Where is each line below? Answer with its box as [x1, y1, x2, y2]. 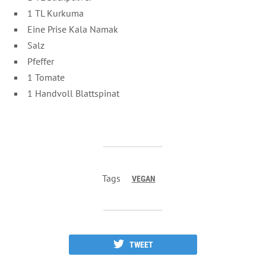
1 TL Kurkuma [27, 7, 84, 19]
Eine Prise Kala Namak [27, 23, 118, 35]
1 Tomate [27, 71, 65, 83]
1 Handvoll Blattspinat [27, 87, 119, 99]
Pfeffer [27, 55, 54, 67]
